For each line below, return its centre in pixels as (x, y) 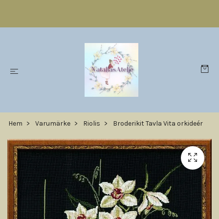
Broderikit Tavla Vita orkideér (157, 123)
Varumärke (53, 123)
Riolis (92, 123)
